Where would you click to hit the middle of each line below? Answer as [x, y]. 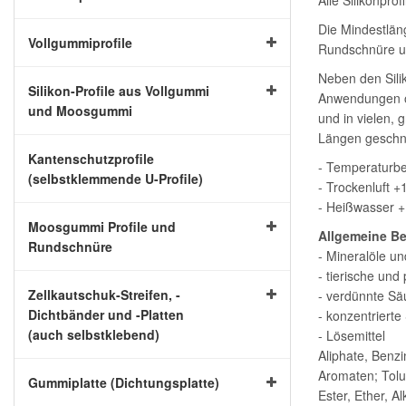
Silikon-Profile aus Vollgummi [119, 91]
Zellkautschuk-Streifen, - [104, 295]
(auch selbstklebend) [94, 334]
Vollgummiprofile [80, 43]
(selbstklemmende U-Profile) [116, 179]
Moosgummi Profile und [102, 227]
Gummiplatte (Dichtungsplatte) [124, 382]
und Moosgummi [80, 111]
